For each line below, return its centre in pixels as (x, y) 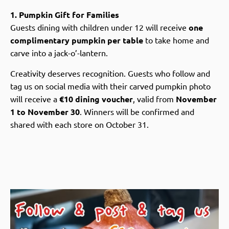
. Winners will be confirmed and (137, 111)
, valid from (154, 98)
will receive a (35, 98)
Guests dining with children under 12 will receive (99, 27)
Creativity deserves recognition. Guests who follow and (110, 73)
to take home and (176, 40)
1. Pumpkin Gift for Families (65, 15)
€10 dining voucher (96, 99)
